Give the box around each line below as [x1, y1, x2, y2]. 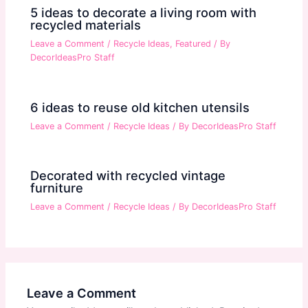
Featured [175, 38, 212, 49]
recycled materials [30, 17, 142, 33]
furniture [30, 180, 84, 196]
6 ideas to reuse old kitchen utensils [30, 99, 250, 115]
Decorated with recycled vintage [30, 168, 226, 184]
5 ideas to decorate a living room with [30, 5, 257, 21]
